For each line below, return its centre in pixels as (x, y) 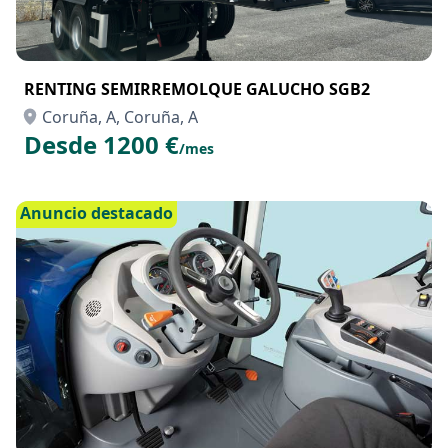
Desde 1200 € (101, 144)
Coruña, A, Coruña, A (120, 117)
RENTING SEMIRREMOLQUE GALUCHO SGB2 (197, 89)
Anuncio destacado (96, 213)
